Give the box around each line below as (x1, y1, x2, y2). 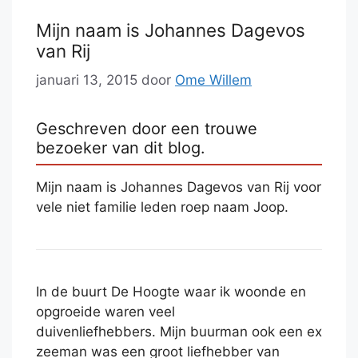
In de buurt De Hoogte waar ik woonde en (36, 284, 306, 300)
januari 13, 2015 (36, 72, 137, 89)
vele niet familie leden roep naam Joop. (36, 199, 288, 216)
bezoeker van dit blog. (36, 138, 205, 158)
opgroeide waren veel (36, 304, 175, 320)
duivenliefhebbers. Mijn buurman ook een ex (36, 324, 322, 340)
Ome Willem (175, 72, 252, 89)
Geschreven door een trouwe (36, 119, 257, 139)
